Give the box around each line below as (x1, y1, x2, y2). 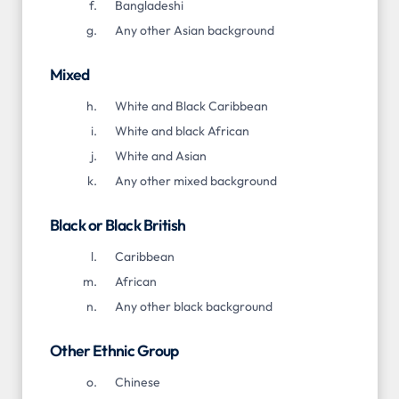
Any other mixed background (114, 172, 277, 189)
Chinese (114, 373, 160, 390)
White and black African (114, 122, 249, 139)
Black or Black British (50, 214, 186, 235)
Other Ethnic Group (50, 339, 179, 361)
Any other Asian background (114, 21, 274, 38)
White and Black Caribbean (114, 97, 268, 114)
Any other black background (114, 297, 273, 314)
